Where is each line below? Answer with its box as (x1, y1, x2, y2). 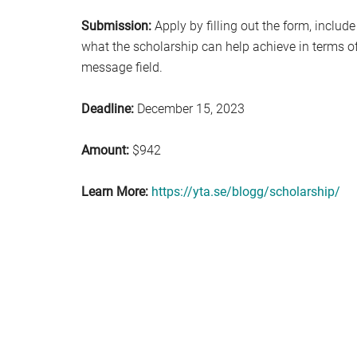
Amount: (81, 143, 129, 158)
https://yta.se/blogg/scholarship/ (151, 184, 340, 199)
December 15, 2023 (134, 101, 245, 116)
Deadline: (81, 101, 134, 116)
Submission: (81, 18, 151, 33)
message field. (81, 60, 163, 75)
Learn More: (81, 184, 148, 199)
